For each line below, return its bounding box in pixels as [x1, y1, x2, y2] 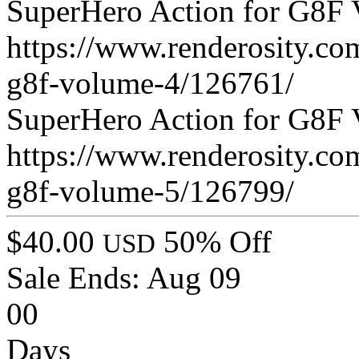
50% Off [163, 224, 272, 260]
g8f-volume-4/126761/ [6, 66, 294, 101]
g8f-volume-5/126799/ [6, 174, 294, 209]
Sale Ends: [6, 260, 147, 296]
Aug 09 [147, 260, 241, 296]
